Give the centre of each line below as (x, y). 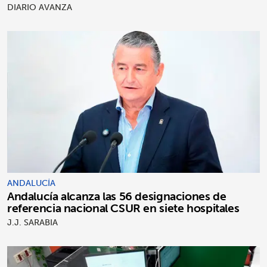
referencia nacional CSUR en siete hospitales (123, 208)
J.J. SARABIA (32, 223)
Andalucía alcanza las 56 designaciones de (117, 196)
